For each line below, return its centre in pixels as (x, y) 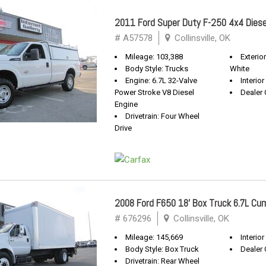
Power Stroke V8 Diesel (154, 92)
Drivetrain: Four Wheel (162, 116)
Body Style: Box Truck (162, 249)
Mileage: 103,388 (154, 57)
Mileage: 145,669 (154, 237)
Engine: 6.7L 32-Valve (161, 80)
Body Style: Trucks (157, 69)
